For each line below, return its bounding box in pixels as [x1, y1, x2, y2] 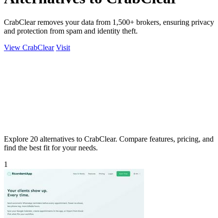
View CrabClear [4, 43, 54, 52]
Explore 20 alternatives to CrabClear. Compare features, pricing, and [4, 134, 214, 143]
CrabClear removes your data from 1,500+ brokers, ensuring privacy [4, 18, 214, 26]
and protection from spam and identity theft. [4, 26, 138, 35]
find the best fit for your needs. [4, 143, 98, 152]
